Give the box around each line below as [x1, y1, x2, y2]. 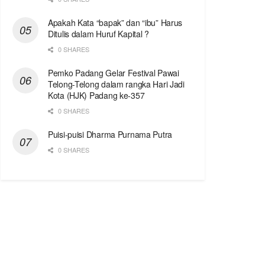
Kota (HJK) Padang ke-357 [48, 89, 145, 102]
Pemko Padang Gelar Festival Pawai [48, 67, 179, 79]
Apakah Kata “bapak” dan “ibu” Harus [48, 17, 183, 29]
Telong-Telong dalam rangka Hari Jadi [48, 78, 185, 91]
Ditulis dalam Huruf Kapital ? [48, 28, 149, 40]
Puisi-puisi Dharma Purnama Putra [48, 128, 173, 141]
